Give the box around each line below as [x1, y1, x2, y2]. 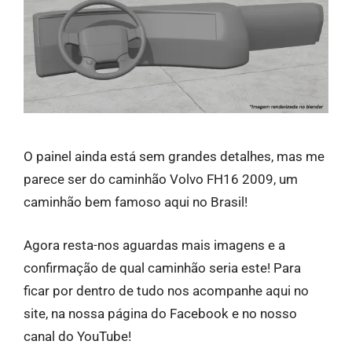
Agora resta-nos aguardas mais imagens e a [24, 237, 285, 254]
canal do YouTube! [24, 328, 131, 345]
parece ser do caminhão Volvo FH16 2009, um [24, 171, 298, 188]
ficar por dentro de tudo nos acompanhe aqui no [24, 283, 309, 299]
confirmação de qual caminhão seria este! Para [24, 260, 301, 277]
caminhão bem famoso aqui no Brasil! [24, 194, 247, 211]
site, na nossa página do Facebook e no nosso [24, 306, 297, 322]
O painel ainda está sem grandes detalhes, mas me [24, 148, 324, 165]
